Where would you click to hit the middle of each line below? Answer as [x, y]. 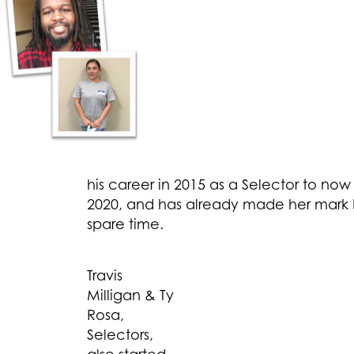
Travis [105, 275]
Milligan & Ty [130, 295]
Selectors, [120, 335]
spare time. [125, 224]
